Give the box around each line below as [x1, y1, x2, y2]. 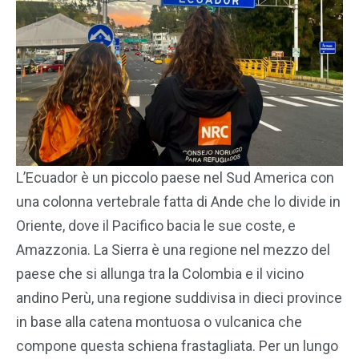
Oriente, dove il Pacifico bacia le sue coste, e [16, 217, 296, 234]
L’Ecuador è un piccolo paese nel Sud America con [16, 169, 334, 186]
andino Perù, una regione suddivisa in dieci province [16, 289, 342, 306]
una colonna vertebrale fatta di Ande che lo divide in [16, 193, 341, 210]
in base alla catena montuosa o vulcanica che [16, 313, 302, 330]
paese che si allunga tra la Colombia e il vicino [16, 265, 304, 282]
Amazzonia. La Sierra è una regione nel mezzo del [16, 241, 330, 258]
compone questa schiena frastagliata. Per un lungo [16, 337, 338, 354]
